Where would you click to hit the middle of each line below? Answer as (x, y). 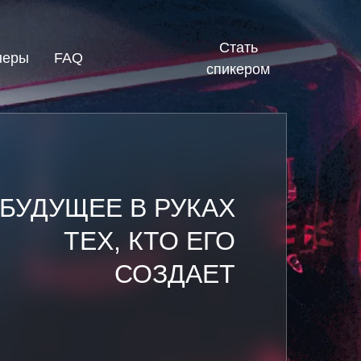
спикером (238, 69)
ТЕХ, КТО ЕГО (149, 241)
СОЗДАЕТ (175, 274)
